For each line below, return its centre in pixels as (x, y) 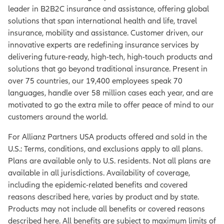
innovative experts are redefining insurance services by (103, 45)
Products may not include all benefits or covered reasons (106, 209)
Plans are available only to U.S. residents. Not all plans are (109, 161)
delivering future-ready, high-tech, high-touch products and (110, 57)
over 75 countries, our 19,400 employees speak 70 (95, 81)
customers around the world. (58, 117)
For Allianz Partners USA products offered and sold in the (107, 137)
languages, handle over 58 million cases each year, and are (110, 93)
